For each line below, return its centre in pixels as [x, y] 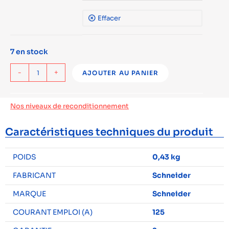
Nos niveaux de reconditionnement [70, 106]
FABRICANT [34, 175]
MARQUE [29, 194]
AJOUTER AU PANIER [121, 73]
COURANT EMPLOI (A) [53, 212]
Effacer [109, 18]
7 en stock [29, 52]
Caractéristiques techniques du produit [109, 132]
